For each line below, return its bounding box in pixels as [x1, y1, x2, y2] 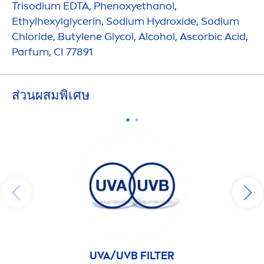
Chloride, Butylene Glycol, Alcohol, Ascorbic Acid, [12, 29, 248, 43]
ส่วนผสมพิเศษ [12, 87, 90, 103]
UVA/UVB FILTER [90, 249, 174, 262]
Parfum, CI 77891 [12, 45, 93, 58]
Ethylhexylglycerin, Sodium [12, 14, 147, 28]
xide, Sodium [176, 14, 239, 28]
